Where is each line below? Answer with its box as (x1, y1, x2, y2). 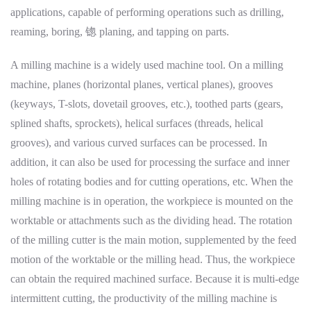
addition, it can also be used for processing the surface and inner (10, 156, 289, 169)
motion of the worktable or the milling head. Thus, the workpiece (10, 253, 295, 266)
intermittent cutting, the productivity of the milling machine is (10, 292, 277, 305)
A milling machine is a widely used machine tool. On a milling (10, 59, 283, 72)
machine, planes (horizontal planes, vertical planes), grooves (10, 78, 273, 91)
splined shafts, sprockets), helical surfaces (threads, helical (10, 117, 263, 130)
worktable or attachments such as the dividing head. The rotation (10, 215, 292, 227)
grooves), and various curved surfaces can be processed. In (10, 137, 267, 149)
